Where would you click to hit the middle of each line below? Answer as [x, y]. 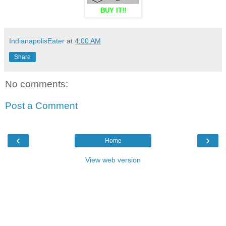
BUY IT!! [113, 10]
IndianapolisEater [37, 41]
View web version [113, 160]
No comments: [37, 84]
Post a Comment [41, 106]
